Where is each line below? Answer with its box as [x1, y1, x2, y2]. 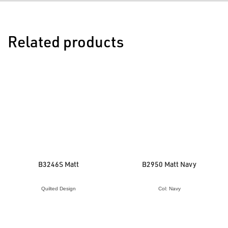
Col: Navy [158, 185, 181, 191]
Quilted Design [41, 185, 76, 191]
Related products [8, 31, 124, 51]
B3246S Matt [38, 159, 79, 169]
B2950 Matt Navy [142, 159, 197, 169]
